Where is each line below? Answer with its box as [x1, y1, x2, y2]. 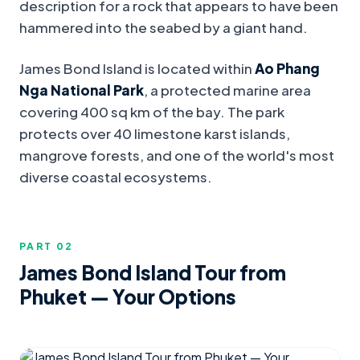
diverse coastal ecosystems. [19, 168, 212, 186]
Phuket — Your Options [19, 284, 236, 309]
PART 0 [19, 240, 66, 253]
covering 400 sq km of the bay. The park [19, 103, 284, 121]
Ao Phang [255, 59, 320, 78]
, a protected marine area [144, 81, 311, 100]
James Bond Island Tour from [19, 260, 286, 285]
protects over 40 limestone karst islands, [19, 125, 290, 143]
